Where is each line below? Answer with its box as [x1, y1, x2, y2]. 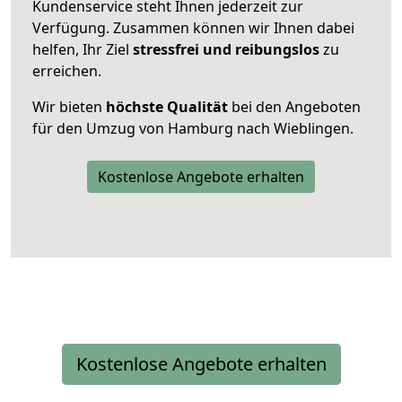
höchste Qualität [106, 96, 228, 117]
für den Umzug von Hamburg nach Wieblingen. [32, 118, 354, 138]
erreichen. [32, 60, 101, 81]
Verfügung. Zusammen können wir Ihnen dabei [32, 17, 354, 38]
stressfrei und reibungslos [133, 39, 319, 59]
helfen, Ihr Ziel [32, 39, 133, 59]
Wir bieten [32, 96, 106, 117]
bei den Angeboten [228, 96, 361, 117]
